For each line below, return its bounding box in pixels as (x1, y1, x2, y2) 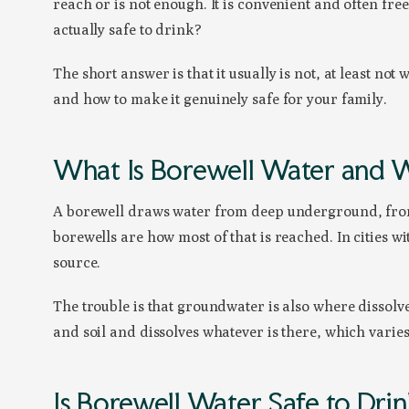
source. (53, 254, 101, 272)
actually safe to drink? (53, 21, 202, 39)
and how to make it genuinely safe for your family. (53, 90, 387, 109)
